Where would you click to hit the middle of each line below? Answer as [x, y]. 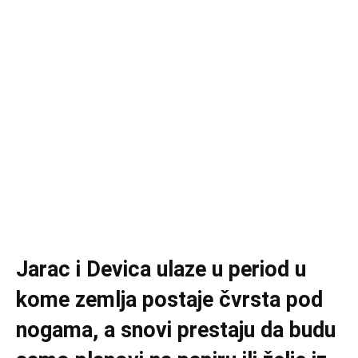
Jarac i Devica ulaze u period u [161, 270]
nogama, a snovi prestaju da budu [176, 330]
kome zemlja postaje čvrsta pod [169, 300]
